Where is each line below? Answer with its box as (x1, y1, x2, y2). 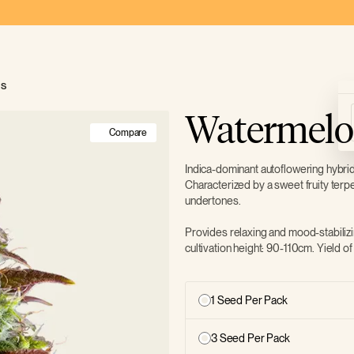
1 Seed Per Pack (211, 294, 288, 307)
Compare (109, 127, 148, 138)
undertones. (185, 194, 243, 207)
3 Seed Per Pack (211, 331, 290, 345)
